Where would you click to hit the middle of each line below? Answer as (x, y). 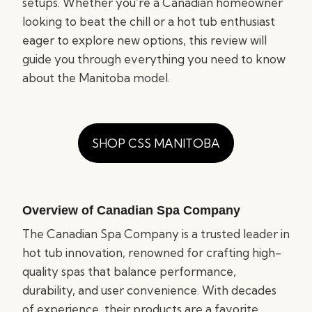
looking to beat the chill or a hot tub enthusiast (149, 21)
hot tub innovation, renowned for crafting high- (152, 252)
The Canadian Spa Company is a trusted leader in (156, 234)
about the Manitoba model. (96, 78)
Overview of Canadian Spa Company (131, 210)
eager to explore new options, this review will (145, 40)
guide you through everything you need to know (154, 59)
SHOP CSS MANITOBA (156, 143)
